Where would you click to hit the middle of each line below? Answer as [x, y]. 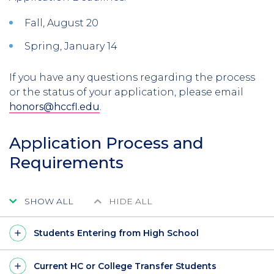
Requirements [66, 162]
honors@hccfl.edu [54, 106]
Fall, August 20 [61, 23]
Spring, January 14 [71, 46]
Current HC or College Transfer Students [125, 266]
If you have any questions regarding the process [132, 77]
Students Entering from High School [116, 233]
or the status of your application [92, 92]
